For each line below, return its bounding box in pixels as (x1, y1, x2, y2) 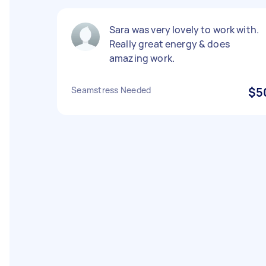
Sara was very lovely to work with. (109, 23, 259, 36)
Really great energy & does (109, 37, 230, 50)
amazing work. (109, 52, 175, 65)
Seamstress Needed (71, 84, 151, 96)
